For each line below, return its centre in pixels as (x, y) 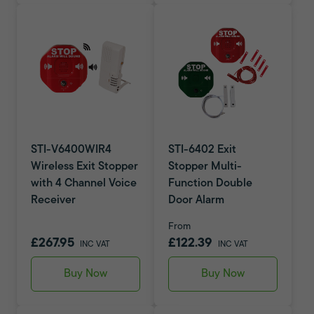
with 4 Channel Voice (84, 184)
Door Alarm (196, 200)
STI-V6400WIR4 (71, 150)
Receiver (53, 200)
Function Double (210, 184)
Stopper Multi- (205, 167)
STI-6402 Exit (202, 150)
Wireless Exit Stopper (84, 167)
